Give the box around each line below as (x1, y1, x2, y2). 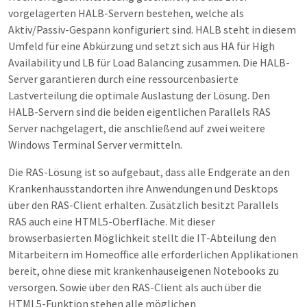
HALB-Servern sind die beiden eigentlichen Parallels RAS (8, 105, 271, 119)
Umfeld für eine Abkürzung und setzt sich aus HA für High (8, 39, 275, 53)
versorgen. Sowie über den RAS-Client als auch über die (8, 280, 262, 295)
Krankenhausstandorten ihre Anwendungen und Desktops (8, 182, 278, 196)
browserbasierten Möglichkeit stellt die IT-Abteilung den (8, 231, 276, 245)
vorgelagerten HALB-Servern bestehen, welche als (8, 6, 244, 21)
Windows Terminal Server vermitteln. (8, 138, 182, 152)
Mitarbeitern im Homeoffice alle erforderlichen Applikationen (8, 247, 298, 262)
